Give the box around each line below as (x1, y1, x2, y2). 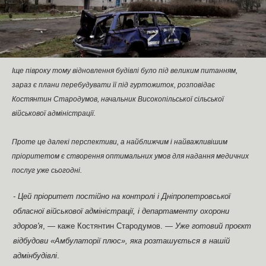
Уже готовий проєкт (175, 221, 252, 230)
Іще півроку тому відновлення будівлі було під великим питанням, (12, 66, 237, 75)
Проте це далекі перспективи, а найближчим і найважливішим (12, 137, 227, 146)
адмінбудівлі (13, 251, 58, 260)
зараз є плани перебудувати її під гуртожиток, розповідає (12, 80, 215, 89)
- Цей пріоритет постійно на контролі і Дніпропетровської (13, 192, 231, 201)
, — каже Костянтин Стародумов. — (43, 221, 176, 230)
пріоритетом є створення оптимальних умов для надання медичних (12, 151, 249, 160)
